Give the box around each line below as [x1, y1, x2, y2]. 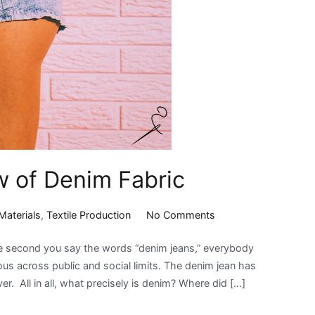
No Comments [146, 209, 215, 221]
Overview [214, 261, 259, 274]
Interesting [214, 243, 264, 256]
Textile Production [46, 209, 131, 221]
